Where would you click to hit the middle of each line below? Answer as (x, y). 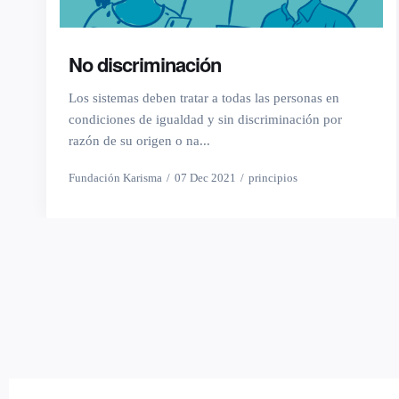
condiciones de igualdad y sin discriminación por (205, 120)
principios (273, 178)
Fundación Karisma (115, 178)
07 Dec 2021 (205, 178)
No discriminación (145, 65)
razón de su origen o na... (139, 141)
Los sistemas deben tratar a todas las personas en (204, 98)
